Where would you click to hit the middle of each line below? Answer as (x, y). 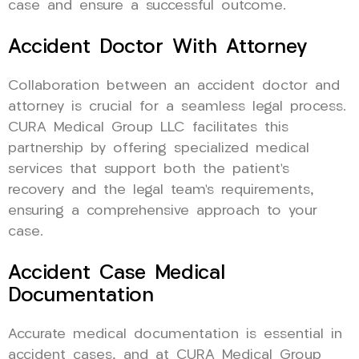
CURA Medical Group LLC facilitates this (148, 127)
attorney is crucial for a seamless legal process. (177, 107)
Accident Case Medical (117, 273)
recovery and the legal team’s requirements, (161, 190)
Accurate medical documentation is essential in (175, 334)
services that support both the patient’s (149, 169)
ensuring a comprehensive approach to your (163, 211)
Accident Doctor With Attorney (158, 47)
